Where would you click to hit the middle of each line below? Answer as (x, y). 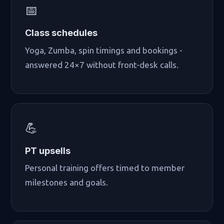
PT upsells (48, 150)
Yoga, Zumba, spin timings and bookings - (104, 50)
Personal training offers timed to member (105, 168)
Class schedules (61, 33)
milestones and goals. (67, 182)
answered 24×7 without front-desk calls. (102, 64)
